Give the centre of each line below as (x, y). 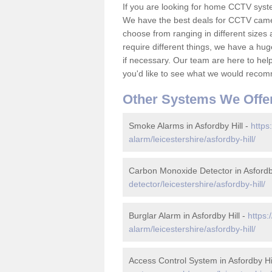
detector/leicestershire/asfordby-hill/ (197, 184)
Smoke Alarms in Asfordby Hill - (190, 126)
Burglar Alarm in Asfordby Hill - (188, 216)
